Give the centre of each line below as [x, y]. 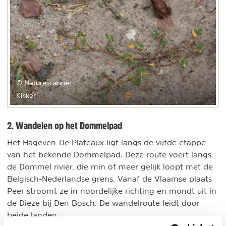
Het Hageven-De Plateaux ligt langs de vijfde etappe [106, 142]
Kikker [26, 95]
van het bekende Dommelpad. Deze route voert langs [109, 154]
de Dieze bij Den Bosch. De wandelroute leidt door [103, 203]
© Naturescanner [44, 83]
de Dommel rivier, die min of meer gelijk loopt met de [110, 166]
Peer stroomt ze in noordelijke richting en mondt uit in [112, 191]
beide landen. [33, 215]
